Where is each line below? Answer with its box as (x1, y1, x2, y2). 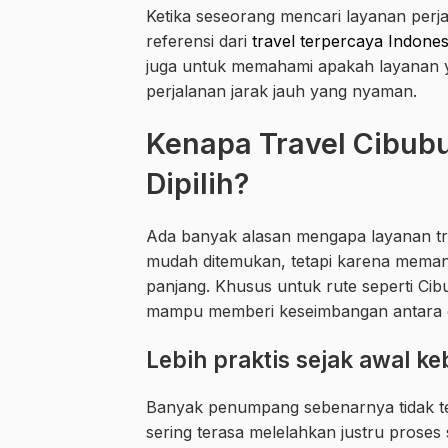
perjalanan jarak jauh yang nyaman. (146, 81, 417, 102)
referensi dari (146, 31, 252, 52)
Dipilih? (146, 166, 249, 202)
